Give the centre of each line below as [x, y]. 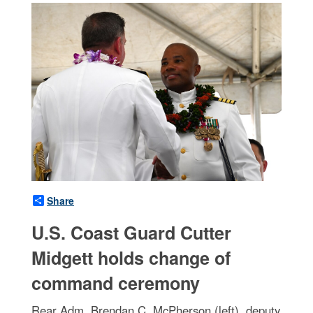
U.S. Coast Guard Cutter [131, 233]
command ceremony [116, 283]
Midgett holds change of [131, 258]
